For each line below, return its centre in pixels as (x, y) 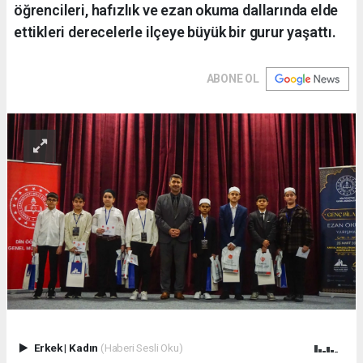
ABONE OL (233, 78)
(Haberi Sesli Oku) (141, 347)
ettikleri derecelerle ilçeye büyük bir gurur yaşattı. (175, 32)
